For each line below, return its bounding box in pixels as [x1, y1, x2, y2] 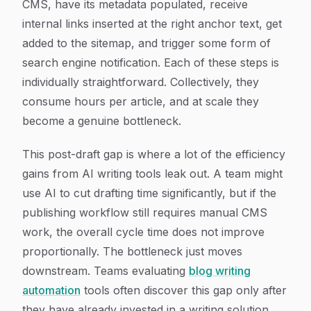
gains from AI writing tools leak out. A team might [22, 167, 283, 180]
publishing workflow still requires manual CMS [22, 205, 267, 219]
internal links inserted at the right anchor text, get [22, 17, 282, 31]
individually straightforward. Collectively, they [22, 75, 259, 89]
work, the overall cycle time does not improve [22, 225, 264, 239]
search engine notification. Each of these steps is [22, 56, 279, 69]
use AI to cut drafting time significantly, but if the [22, 186, 276, 200]
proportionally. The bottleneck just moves [22, 244, 242, 258]
